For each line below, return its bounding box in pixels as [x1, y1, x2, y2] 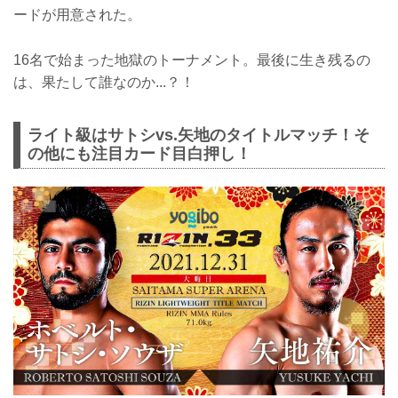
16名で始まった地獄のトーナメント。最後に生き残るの [13, 52, 370, 68]
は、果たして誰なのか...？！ [13, 74, 195, 90]
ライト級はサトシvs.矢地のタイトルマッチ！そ [28, 125, 370, 144]
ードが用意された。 [13, 7, 141, 23]
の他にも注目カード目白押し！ [28, 144, 251, 163]
